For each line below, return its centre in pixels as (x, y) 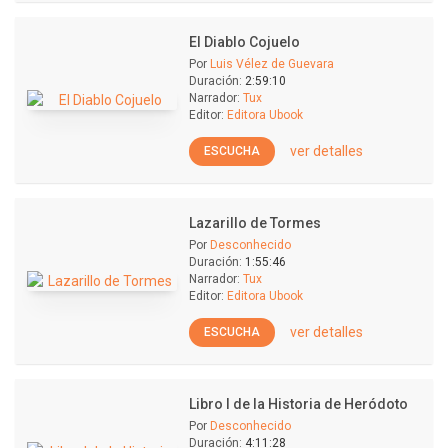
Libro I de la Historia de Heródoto (298, 404)
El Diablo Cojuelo (244, 42)
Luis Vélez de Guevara (272, 64)
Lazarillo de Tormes (255, 223)
